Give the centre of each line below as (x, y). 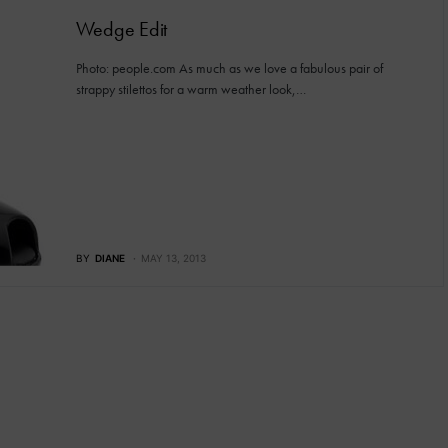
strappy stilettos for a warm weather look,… (190, 89)
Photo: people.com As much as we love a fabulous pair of (229, 68)
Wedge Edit (121, 29)
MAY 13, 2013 (173, 257)
